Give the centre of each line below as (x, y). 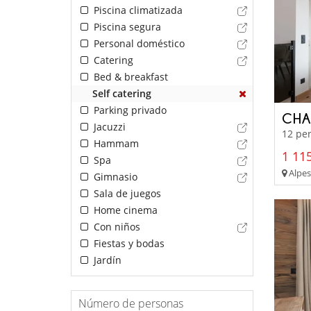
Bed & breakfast (129, 77)
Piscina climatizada (136, 10)
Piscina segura (126, 27)
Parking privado (128, 110)
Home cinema (124, 210)
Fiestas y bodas (127, 244)
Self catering (122, 94)
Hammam (115, 144)
